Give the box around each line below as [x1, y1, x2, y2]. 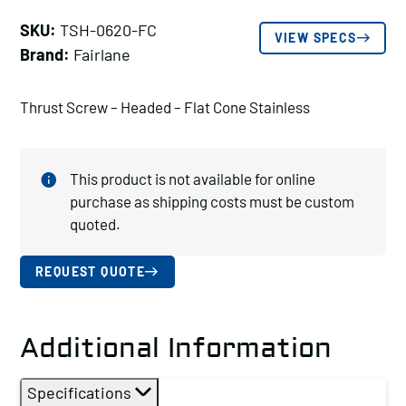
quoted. [70, 215, 121, 233]
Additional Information [20, 332, 332, 365]
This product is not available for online [70, 169, 315, 188]
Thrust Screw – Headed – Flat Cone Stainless [20, 98, 310, 116]
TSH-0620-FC [56, 20, 157, 40]
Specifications [27, 382, 135, 402]
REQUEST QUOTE [35, 264, 146, 279]
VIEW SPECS [274, 30, 357, 45]
